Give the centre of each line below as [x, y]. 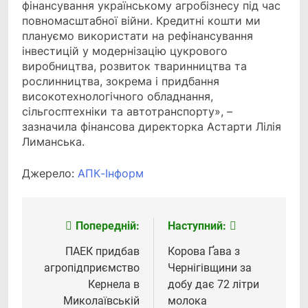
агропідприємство [92, 268]
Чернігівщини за [210, 268]
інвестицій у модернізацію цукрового [125, 51]
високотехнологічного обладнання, [118, 97]
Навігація [72, 230]
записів [65, 255]
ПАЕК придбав [102, 252]
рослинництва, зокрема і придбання [121, 81]
